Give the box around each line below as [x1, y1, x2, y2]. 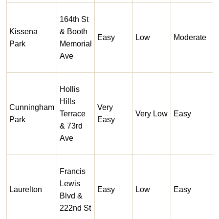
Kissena [9, 27, 38, 36]
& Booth [60, 27, 88, 36]
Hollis [60, 85, 80, 94]
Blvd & [60, 192, 83, 200]
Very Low [135, 109, 168, 118]
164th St [60, 15, 88, 24]
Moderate [174, 33, 206, 42]
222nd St [60, 204, 91, 213]
